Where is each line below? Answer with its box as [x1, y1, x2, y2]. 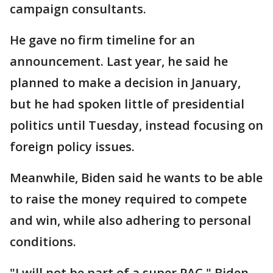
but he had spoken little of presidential [10, 96, 244, 112]
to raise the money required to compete [10, 191, 247, 207]
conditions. [10, 233, 76, 250]
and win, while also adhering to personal [10, 212, 251, 229]
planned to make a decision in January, [10, 74, 241, 91]
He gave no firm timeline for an [10, 32, 195, 48]
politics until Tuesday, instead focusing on [10, 117, 263, 133]
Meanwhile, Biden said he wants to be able [10, 169, 263, 186]
